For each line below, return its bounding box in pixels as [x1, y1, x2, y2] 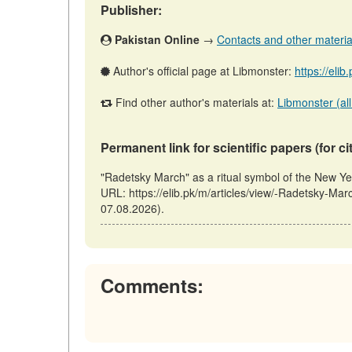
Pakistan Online [115, 31, 200, 48]
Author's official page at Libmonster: [110, 63, 295, 79]
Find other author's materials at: [112, 94, 277, 111]
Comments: [101, 272, 203, 299]
